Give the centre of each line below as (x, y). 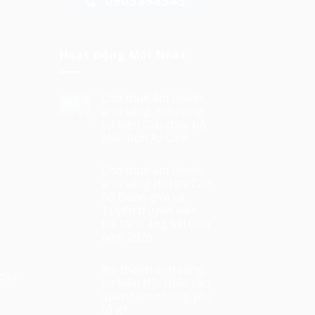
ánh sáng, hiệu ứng (152, 111)
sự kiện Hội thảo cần (155, 283)
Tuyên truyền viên (149, 211)
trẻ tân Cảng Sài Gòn (155, 224)
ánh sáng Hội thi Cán (156, 184)
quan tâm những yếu (156, 296)
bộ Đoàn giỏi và (142, 197)
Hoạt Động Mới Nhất (123, 54)
